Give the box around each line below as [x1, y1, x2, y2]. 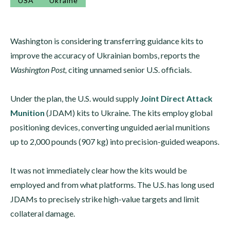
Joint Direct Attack [140, 93, 213, 103]
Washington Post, [10, 65, 67, 74]
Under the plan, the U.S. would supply [10, 93, 140, 103]
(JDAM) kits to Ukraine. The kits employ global [45, 108, 213, 118]
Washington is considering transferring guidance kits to [10, 36, 203, 46]
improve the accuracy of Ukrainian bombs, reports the [10, 50, 200, 60]
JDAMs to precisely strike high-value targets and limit [10, 194, 199, 204]
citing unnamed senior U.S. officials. [67, 65, 191, 74]
